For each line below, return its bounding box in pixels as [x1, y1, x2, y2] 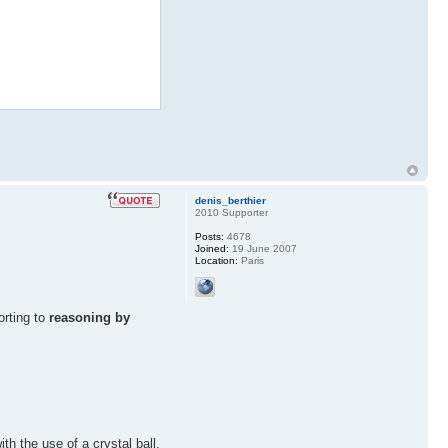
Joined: [194, 242, 229, 254]
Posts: [194, 230, 224, 242]
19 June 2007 [228, 242, 297, 254]
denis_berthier [194, 194, 266, 206]
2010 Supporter [194, 206, 268, 218]
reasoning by [49, 310, 130, 326]
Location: [194, 254, 238, 266]
